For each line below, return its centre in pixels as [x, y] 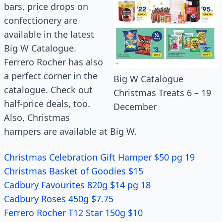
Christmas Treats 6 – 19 [162, 93]
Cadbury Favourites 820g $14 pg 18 [79, 185]
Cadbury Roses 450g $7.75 [60, 199]
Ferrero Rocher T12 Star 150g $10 [75, 213]
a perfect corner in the [51, 76]
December [135, 107]
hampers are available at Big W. [72, 131]
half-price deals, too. [47, 104]
